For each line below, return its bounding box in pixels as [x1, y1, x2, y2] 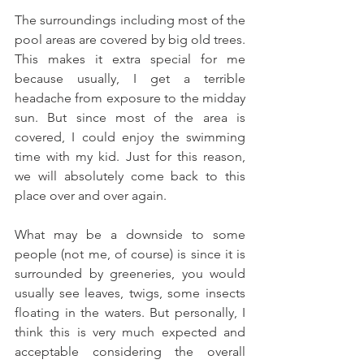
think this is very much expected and [15, 323, 245, 340]
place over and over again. [15, 187, 167, 203]
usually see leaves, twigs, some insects [15, 284, 245, 301]
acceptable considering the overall [15, 343, 245, 359]
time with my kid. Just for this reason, [15, 148, 245, 164]
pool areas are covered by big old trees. [15, 31, 245, 47]
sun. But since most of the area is [15, 109, 245, 125]
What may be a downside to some [15, 226, 245, 242]
